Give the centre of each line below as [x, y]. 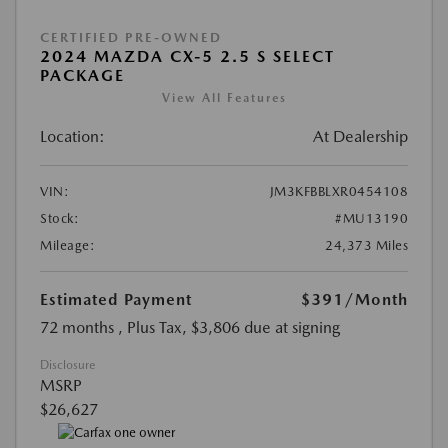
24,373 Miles [366, 245]
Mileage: [67, 245]
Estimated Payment [116, 299]
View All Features [224, 97]
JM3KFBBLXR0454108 [338, 191]
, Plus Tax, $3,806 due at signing [229, 327]
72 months [77, 327]
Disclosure [67, 364]
